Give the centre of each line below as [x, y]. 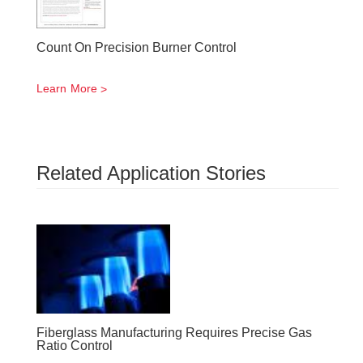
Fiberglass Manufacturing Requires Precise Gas [174, 333]
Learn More [67, 88]
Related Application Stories [151, 173]
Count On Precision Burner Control [137, 47]
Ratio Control [75, 346]
